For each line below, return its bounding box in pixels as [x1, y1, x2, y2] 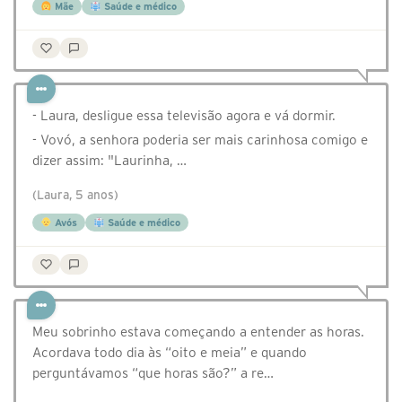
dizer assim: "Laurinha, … [32, 153, 187, 169]
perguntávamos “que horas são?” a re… [32, 365, 274, 381]
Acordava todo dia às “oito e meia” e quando [32, 345, 307, 361]
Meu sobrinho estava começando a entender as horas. [32, 324, 364, 340]
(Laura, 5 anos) [32, 188, 118, 203]
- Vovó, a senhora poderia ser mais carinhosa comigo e [32, 132, 368, 148]
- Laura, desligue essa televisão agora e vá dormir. [32, 108, 336, 124]
